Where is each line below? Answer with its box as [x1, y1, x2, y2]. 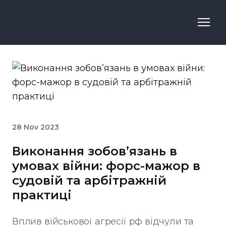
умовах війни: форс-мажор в [12, 158, 200, 173]
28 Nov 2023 [12, 122, 59, 132]
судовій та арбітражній [12, 173, 166, 188]
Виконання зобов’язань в [12, 143, 177, 158]
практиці [12, 187, 72, 202]
